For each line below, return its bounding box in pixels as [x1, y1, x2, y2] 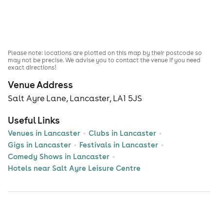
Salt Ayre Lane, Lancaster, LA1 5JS [8, 93, 142, 104]
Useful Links [8, 114, 60, 127]
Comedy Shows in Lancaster [8, 152, 109, 162]
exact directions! [8, 64, 56, 72]
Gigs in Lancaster [8, 140, 71, 150]
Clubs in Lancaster [89, 128, 156, 138]
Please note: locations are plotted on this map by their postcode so [8, 49, 202, 57]
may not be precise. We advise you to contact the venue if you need [8, 56, 200, 64]
